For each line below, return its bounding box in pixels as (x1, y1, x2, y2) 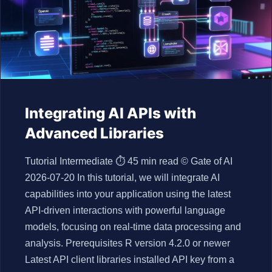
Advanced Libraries (25, 124, 164, 142)
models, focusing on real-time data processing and (25, 222, 241, 232)
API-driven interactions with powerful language (25, 205, 225, 216)
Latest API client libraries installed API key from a (25, 254, 234, 265)
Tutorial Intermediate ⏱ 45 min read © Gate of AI (25, 156, 233, 166)
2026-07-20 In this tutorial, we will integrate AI (25, 172, 220, 183)
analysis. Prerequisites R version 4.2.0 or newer (25, 238, 230, 248)
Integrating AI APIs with (25, 104, 196, 122)
